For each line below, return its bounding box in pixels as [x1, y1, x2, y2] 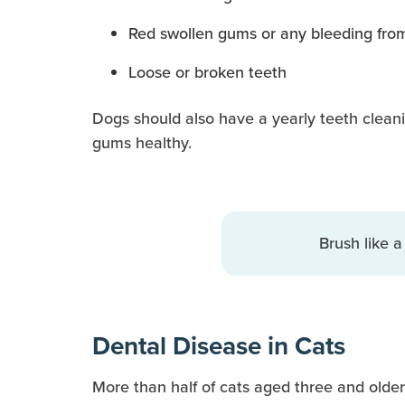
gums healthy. [92, 131, 192, 155]
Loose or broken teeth [128, 61, 287, 85]
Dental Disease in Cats [92, 331, 345, 363]
